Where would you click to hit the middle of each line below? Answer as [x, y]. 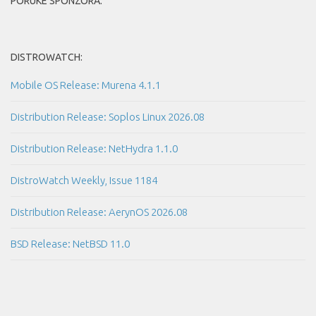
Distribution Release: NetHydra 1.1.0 [94, 149]
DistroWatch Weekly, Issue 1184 [84, 181]
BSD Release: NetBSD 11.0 [70, 244]
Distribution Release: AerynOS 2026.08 [99, 212]
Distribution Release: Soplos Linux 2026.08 [108, 117]
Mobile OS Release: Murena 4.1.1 [86, 85]
